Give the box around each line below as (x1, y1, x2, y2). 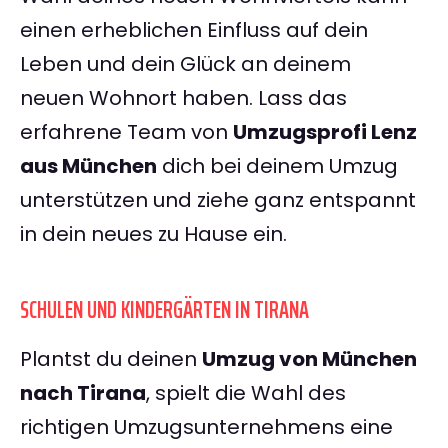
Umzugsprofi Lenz (233, 118, 417, 147)
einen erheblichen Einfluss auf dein (20, 16, 368, 45)
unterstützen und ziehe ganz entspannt (20, 186, 416, 215)
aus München (20, 152, 157, 181)
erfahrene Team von (20, 118, 233, 147)
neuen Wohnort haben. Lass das (20, 84, 347, 113)
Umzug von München (202, 345, 417, 374)
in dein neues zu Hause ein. (20, 220, 287, 249)
